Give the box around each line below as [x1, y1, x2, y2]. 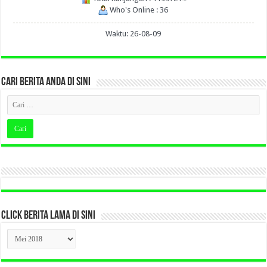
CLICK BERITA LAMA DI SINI [1, 210, 96, 222]
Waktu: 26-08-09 [105, 29, 162, 38]
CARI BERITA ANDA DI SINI [1, 76, 91, 88]
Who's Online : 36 [108, 5, 169, 14]
